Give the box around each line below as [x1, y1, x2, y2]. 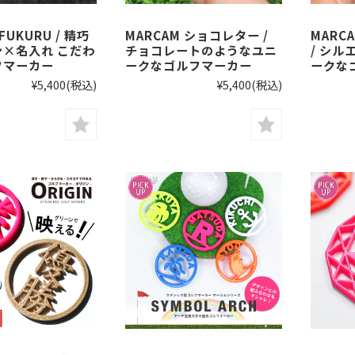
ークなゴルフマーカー [125, 56, 252, 74]
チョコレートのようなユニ [125, 41, 277, 59]
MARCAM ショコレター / [125, 26, 269, 44]
